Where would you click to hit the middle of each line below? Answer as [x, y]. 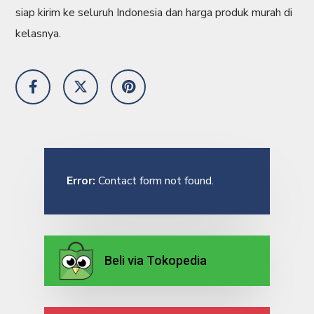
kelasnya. [39, 34]
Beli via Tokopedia [155, 260]
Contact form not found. [154, 181]
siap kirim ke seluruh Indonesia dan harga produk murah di [154, 13]
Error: [81, 181]
